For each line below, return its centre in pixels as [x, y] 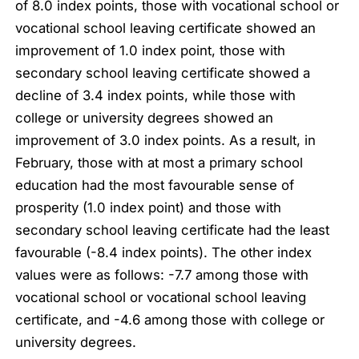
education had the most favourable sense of [155, 185]
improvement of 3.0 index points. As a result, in [166, 140]
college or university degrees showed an [145, 117]
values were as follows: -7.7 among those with [162, 274]
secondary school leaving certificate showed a [163, 73]
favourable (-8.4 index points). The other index [164, 252]
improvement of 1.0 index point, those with [151, 50]
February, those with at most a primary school [159, 162]
